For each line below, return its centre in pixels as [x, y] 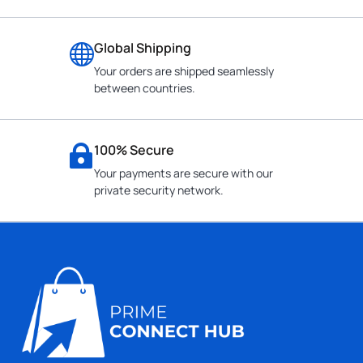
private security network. [159, 190]
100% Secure [134, 150]
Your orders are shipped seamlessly [184, 71]
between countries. [145, 88]
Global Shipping [143, 48]
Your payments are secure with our [184, 173]
